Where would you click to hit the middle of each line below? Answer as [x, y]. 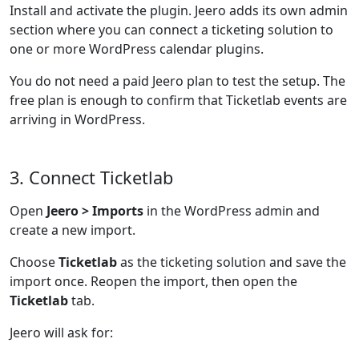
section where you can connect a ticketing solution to [171, 30]
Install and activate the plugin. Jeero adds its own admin [179, 10]
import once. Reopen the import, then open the [153, 281]
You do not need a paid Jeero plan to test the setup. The [177, 81]
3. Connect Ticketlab [91, 177]
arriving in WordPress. [77, 119]
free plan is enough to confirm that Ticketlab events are [178, 100]
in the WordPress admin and [232, 211]
